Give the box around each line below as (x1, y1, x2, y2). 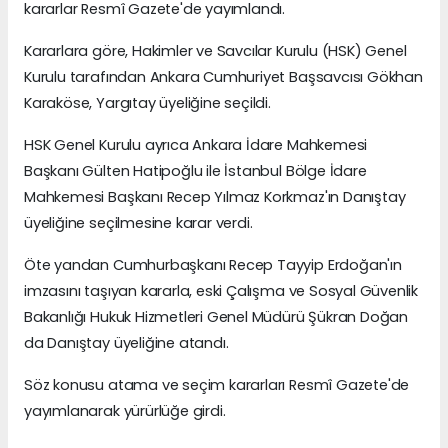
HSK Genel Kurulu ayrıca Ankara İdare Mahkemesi (24, 134, 368, 155)
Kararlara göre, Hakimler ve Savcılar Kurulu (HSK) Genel (24, 40, 407, 61)
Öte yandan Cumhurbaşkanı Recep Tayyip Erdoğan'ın (24, 254, 402, 275)
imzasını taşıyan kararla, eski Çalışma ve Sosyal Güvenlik (24, 280, 419, 301)
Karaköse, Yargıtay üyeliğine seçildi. (24, 92, 271, 113)
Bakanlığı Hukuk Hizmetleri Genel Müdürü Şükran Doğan (24, 306, 409, 327)
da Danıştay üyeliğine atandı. (24, 332, 229, 353)
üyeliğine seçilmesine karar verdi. (24, 212, 253, 233)
